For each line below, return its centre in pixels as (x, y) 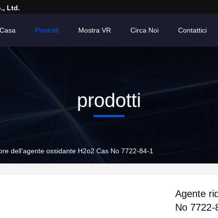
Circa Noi (145, 30)
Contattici (192, 30)
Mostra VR (95, 30)
